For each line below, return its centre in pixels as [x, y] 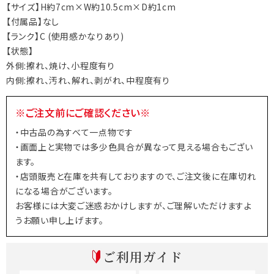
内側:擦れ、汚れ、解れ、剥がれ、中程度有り [88, 80]
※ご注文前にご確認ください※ [83, 112]
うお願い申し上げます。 [60, 220]
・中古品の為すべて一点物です [74, 132]
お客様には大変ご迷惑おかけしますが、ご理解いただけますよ [134, 206]
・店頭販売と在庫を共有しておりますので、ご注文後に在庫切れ [136, 176]
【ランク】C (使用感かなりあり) [65, 36]
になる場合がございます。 [64, 191]
